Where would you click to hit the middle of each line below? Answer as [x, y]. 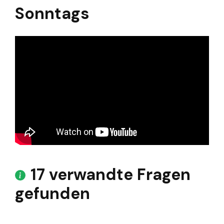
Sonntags [52, 14]
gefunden [52, 194]
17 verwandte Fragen [110, 175]
